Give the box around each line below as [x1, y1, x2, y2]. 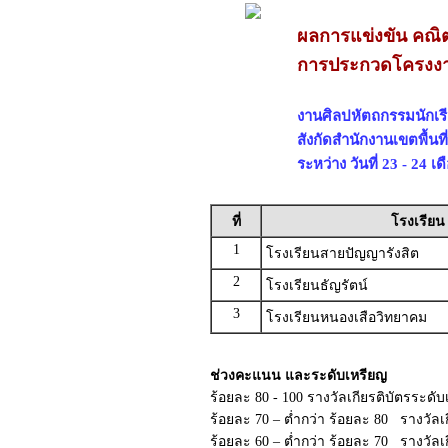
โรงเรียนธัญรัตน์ [266, 278, 368, 293]
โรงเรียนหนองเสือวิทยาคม [266, 310, 427, 325]
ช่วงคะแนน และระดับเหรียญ [210, 368, 387, 383]
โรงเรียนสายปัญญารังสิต [266, 246, 419, 261]
